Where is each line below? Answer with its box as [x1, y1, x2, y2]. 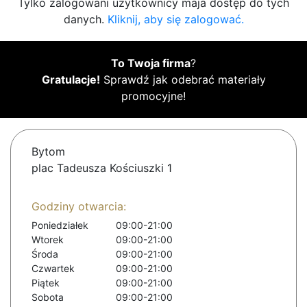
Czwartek [32, 262, 75, 275]
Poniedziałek [32, 219, 88, 232]
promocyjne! [121, 89, 186, 103]
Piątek [32, 277, 60, 289]
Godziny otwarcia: [32, 199, 126, 214]
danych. [63, 12, 108, 27]
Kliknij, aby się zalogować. [107, 12, 244, 27]
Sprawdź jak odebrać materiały [99, 73, 266, 87]
